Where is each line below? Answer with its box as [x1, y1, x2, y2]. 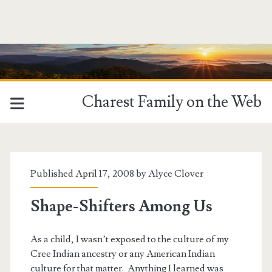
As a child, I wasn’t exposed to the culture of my [30, 233, 229, 246]
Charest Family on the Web [82, 92, 262, 113]
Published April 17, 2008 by [30, 168, 148, 180]
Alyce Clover [148, 168, 203, 180]
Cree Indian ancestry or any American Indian [30, 248, 215, 260]
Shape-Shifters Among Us [30, 196, 212, 217]
